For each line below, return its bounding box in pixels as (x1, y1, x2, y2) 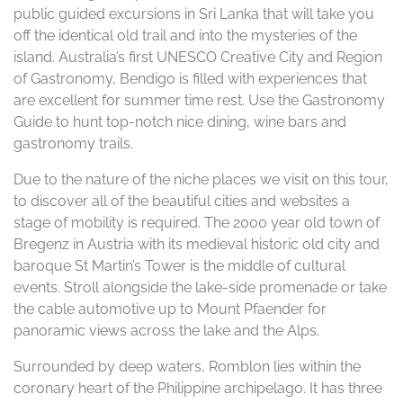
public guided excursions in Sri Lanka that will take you (13, 5, 374, 22)
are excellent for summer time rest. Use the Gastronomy (13, 92, 385, 109)
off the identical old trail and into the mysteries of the (13, 27, 357, 44)
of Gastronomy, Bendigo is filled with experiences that (13, 70, 367, 87)
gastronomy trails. (13, 135, 133, 152)
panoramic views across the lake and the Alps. (13, 322, 319, 339)
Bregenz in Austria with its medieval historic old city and (13, 236, 380, 253)
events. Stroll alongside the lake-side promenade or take (13, 279, 387, 296)
